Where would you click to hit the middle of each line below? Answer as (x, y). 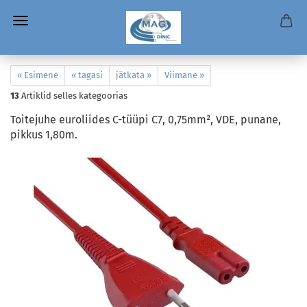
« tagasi (87, 75)
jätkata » (134, 75)
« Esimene (38, 75)
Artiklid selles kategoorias (73, 96)
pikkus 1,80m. (44, 135)
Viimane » (184, 75)
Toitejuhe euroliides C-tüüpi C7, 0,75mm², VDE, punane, (146, 120)
